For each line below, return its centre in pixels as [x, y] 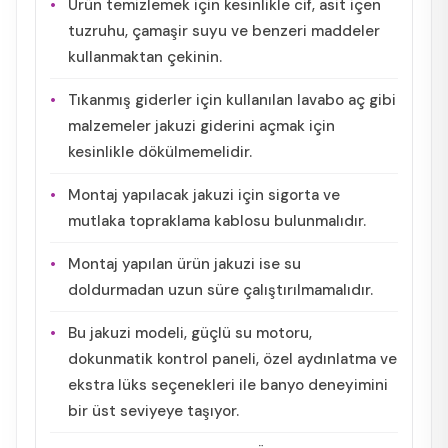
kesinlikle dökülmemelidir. [160, 151]
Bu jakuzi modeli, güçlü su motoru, [190, 332]
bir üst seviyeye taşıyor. [153, 410]
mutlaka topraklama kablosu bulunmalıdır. [217, 220]
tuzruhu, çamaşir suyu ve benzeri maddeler [224, 30]
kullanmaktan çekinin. [145, 56]
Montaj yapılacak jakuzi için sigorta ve [204, 194]
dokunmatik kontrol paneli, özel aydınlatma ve [232, 358]
